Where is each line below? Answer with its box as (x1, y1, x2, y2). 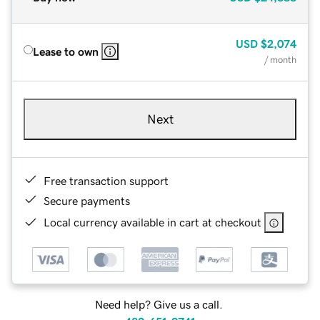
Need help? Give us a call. (94, 299, 223, 311)
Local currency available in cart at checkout (44, 216, 261, 228)
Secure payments (44, 194, 130, 206)
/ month (264, 54, 296, 64)
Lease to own (33, 45, 99, 57)
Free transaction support (44, 174, 169, 186)
